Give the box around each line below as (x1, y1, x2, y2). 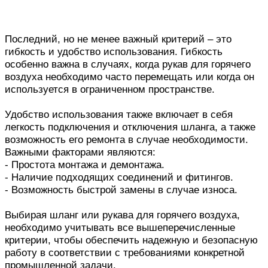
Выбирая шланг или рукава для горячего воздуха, (5, 209, 240, 221)
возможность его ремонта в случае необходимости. (5, 133, 248, 146)
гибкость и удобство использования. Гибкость (5, 45, 223, 58)
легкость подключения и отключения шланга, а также (5, 121, 255, 133)
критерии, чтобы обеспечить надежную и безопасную (5, 234, 258, 246)
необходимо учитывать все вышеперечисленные (5, 221, 235, 234)
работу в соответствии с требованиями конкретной (5, 246, 245, 259)
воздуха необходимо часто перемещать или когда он (5, 71, 254, 83)
